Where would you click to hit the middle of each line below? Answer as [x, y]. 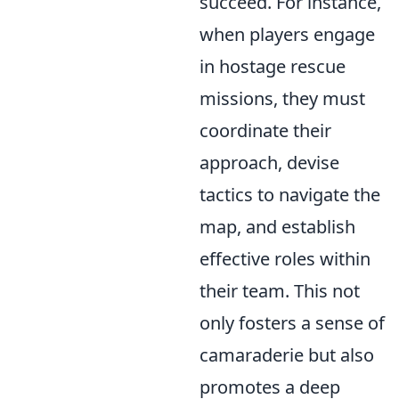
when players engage [287, 34]
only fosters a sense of [292, 322]
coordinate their [265, 130]
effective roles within [285, 258]
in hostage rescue [273, 66]
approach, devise [269, 162]
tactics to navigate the [290, 194]
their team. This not [280, 290]
